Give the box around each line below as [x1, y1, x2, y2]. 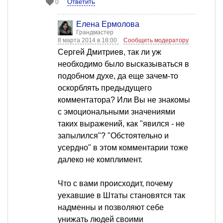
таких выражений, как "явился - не [58, 119, 185, 128]
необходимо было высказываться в [58, 60, 189, 69]
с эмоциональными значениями [58, 108, 175, 116]
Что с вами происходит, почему [58, 179, 173, 188]
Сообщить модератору [123, 37, 189, 44]
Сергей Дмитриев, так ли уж [58, 48, 161, 57]
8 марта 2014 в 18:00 [58, 37, 118, 44]
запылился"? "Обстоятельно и [58, 131, 169, 140]
